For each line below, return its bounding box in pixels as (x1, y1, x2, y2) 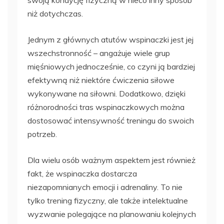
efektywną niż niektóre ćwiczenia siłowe (27, 75, 174, 85)
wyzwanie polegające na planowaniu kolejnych (27, 209, 196, 219)
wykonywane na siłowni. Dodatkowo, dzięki (27, 88, 185, 99)
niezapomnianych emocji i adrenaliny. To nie (27, 182, 182, 192)
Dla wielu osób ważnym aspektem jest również (27, 155, 195, 165)
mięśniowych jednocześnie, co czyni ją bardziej (27, 61, 195, 72)
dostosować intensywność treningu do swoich (27, 115, 194, 126)
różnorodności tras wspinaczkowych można (27, 102, 184, 112)
